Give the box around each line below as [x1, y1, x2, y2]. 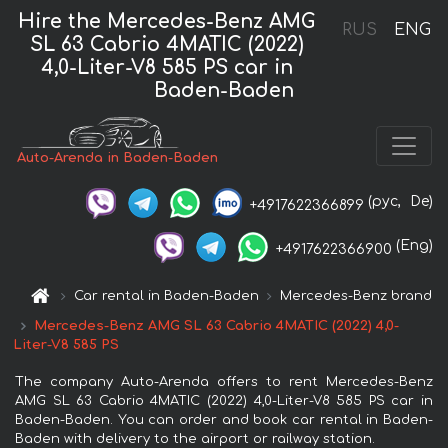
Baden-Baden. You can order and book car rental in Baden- [15, 412, 433, 427]
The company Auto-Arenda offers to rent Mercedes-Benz [15, 374, 433, 389]
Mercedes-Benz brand [280, 288, 433, 303]
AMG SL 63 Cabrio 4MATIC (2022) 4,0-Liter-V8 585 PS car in [15, 393, 433, 408]
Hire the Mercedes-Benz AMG [18, 10, 316, 32]
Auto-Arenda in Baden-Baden [17, 151, 219, 166]
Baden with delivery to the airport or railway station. [15, 431, 375, 446]
